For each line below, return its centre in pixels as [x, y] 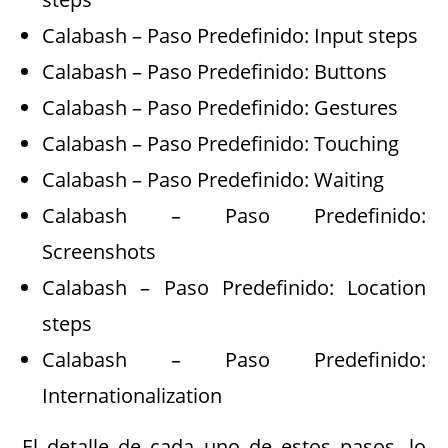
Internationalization [132, 395]
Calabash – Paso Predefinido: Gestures [220, 107]
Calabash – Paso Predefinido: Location [234, 287]
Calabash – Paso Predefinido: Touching [221, 143]
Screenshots [99, 251]
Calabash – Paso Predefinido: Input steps [230, 35]
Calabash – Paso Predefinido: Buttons [215, 71]
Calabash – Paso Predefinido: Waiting [213, 179]
